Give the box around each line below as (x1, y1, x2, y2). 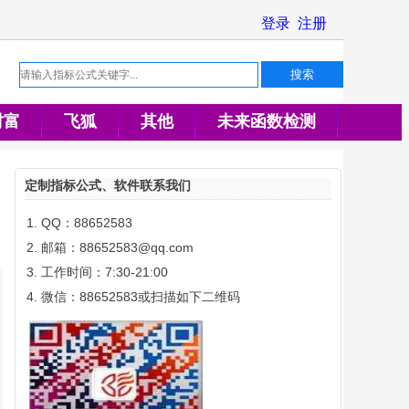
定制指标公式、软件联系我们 (25, 178, 191, 193)
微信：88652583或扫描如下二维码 (41, 289, 240, 304)
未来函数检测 (217, 112, 316, 131)
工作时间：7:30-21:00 (41, 265, 168, 279)
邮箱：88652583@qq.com (41, 240, 194, 255)
